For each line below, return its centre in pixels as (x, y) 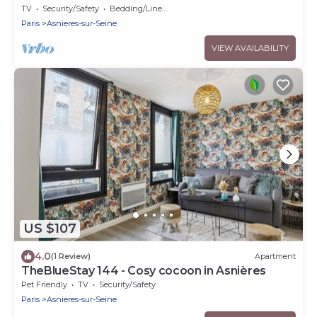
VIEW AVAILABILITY (250, 48)
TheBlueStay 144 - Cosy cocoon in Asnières (144, 270)
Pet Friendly (44, 284)
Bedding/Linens (136, 8)
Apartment (275, 257)
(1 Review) (71, 257)
